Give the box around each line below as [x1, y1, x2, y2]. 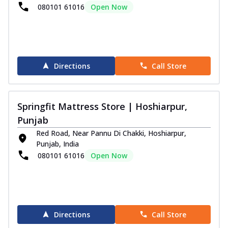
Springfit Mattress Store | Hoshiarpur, [17, 100, 187, 112]
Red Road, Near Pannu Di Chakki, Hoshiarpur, [36, 128, 187, 138]
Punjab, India [36, 138, 79, 149]
